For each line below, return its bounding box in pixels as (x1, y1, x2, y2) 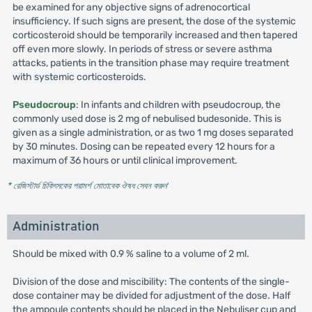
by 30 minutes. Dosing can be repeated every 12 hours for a (12, 141, 275, 153)
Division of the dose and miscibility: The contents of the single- (12, 276, 290, 288)
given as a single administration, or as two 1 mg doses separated (12, 127, 293, 139)
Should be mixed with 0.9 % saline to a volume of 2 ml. (12, 248, 249, 260)
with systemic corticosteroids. (12, 71, 146, 83)
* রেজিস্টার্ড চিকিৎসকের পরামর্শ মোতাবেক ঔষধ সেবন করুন (6, 180, 167, 191)
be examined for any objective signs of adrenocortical (12, 1, 250, 13)
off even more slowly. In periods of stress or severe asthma (12, 43, 272, 55)
